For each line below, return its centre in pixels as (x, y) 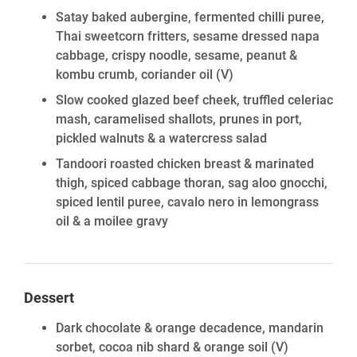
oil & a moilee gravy (112, 221)
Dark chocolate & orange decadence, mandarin (190, 328)
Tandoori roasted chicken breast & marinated (185, 164)
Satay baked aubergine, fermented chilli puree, (190, 17)
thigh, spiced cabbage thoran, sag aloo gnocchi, (192, 183)
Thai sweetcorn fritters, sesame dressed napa (188, 36)
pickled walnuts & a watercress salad (161, 138)
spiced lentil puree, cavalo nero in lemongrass (187, 202)
